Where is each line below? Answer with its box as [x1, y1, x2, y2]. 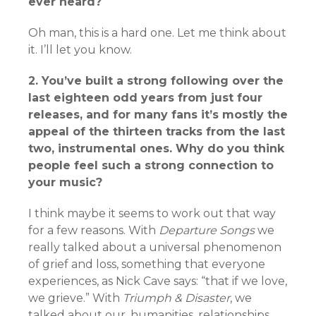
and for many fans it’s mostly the [86, 108, 288, 122]
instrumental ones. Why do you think [58, 142, 284, 156]
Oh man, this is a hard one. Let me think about [28, 26, 286, 40]
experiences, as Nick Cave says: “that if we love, [28, 274, 287, 288]
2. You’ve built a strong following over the [28, 74, 284, 88]
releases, [28, 108, 86, 122]
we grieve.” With [28, 291, 123, 305]
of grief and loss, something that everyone [28, 257, 265, 272]
